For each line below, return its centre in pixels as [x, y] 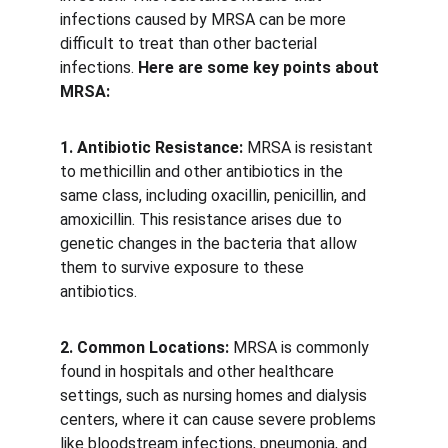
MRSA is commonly [301, 347]
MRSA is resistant [310, 147]
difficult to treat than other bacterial [190, 43]
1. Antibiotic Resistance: [151, 147]
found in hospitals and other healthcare [199, 371]
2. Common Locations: [144, 347]
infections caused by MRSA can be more [205, 19]
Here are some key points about [260, 67]
